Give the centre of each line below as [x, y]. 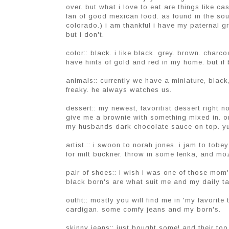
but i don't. [85, 35]
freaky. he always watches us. [119, 90]
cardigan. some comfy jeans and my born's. [143, 210]
